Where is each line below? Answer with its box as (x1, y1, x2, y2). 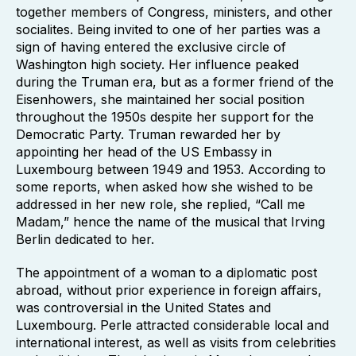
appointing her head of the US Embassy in (16, 144, 272, 160)
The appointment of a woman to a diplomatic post (16, 265, 317, 281)
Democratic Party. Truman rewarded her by (16, 126, 281, 142)
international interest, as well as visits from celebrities (16, 335, 336, 350)
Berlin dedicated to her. (16, 231, 154, 247)
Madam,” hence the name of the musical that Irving (16, 214, 325, 230)
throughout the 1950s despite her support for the (16, 109, 314, 125)
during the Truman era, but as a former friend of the (16, 74, 334, 90)
